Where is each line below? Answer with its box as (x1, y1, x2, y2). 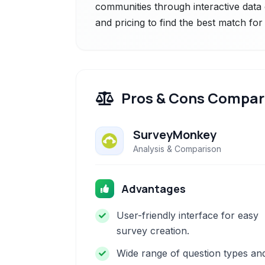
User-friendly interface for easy (117, 209, 258, 221)
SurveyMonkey (133, 127, 216, 143)
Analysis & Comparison (133, 144, 221, 154)
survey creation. (117, 225, 189, 237)
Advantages (121, 182, 186, 196)
